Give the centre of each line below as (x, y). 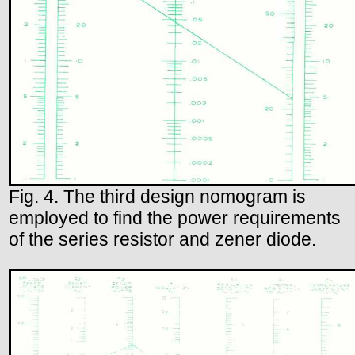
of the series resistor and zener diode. (162, 239)
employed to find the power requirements (175, 218)
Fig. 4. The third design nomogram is (157, 196)
